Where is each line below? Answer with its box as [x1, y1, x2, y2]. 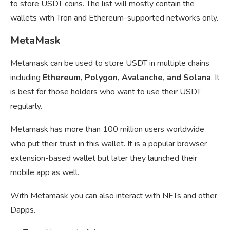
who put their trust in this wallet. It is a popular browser [10, 138, 207, 150]
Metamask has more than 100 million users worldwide [10, 124, 204, 136]
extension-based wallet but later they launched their [10, 152, 197, 164]
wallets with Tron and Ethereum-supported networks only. [10, 12, 218, 24]
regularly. [10, 101, 42, 112]
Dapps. [10, 204, 35, 216]
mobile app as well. [10, 167, 79, 179]
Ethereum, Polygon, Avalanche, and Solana [41, 72, 211, 84]
